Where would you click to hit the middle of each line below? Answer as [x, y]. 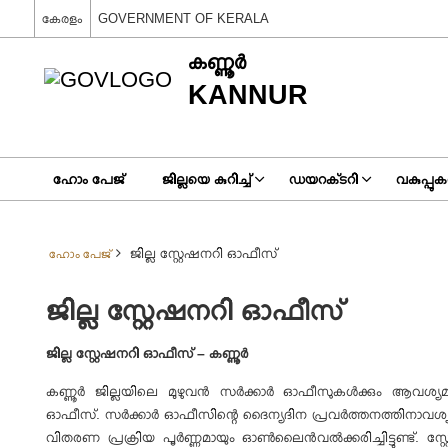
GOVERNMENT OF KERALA [183, 18]
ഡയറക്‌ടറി [323, 179]
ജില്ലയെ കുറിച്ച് [206, 179]
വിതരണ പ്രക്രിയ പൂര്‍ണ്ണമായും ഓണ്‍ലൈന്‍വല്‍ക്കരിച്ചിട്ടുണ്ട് [231, 437]
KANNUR [247, 95]
